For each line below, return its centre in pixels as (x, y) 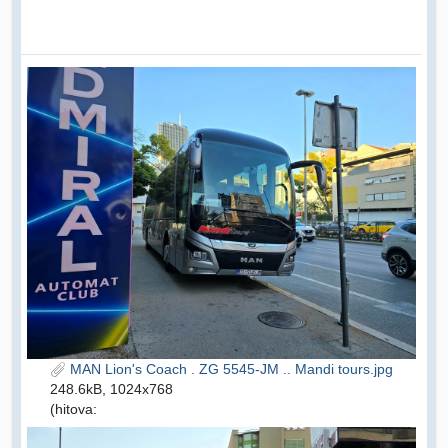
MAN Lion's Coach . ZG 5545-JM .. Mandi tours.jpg (229, 368)
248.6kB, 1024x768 (111, 388)
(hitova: (73, 408)
